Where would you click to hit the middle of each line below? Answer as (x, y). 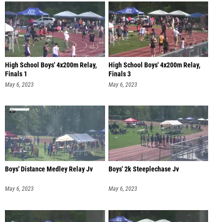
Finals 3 (119, 74)
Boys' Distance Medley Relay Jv (49, 169)
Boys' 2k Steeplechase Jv (143, 169)
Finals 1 (16, 74)
